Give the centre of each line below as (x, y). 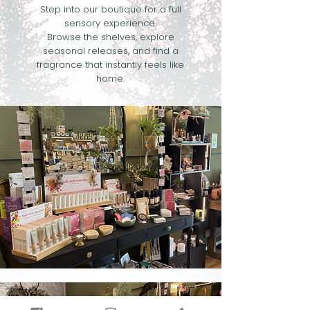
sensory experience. (110, 23)
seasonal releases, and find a (110, 51)
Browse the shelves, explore (110, 37)
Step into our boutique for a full (110, 9)
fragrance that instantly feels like (110, 65)
